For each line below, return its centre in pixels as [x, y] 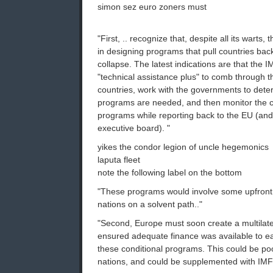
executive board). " [134, 128]
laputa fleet [119, 160]
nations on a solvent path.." [150, 204]
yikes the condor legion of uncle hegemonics [183, 147]
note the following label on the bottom [170, 173]
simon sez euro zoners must [152, 7]
